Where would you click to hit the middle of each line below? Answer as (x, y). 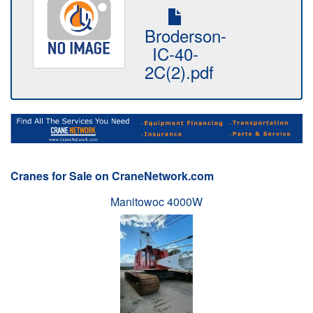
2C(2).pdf (179, 72)
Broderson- (185, 35)
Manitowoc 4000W (156, 201)
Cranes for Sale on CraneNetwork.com (112, 175)
